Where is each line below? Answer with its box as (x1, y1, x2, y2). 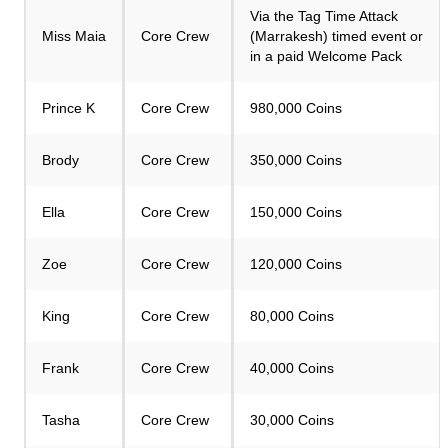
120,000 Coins (250, 256, 342, 272)
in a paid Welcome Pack (250, 48, 402, 64)
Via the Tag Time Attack (250, 8, 398, 24)
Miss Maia (42, 28, 106, 44)
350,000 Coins (250, 152, 342, 168)
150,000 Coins (250, 204, 342, 220)
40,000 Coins (250, 360, 334, 376)
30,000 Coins (250, 412, 334, 428)
